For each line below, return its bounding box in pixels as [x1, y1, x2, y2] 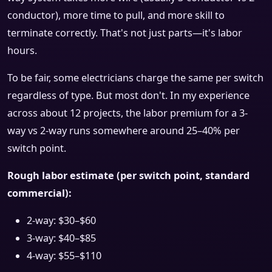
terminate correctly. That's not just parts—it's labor [7, 26, 242, 40]
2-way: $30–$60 [27, 214, 96, 228]
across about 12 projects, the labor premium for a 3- [7, 106, 248, 120]
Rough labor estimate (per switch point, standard [7, 169, 250, 183]
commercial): [7, 186, 72, 200]
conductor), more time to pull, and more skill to [7, 8, 225, 22]
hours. [7, 44, 37, 58]
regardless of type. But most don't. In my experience [7, 89, 250, 103]
